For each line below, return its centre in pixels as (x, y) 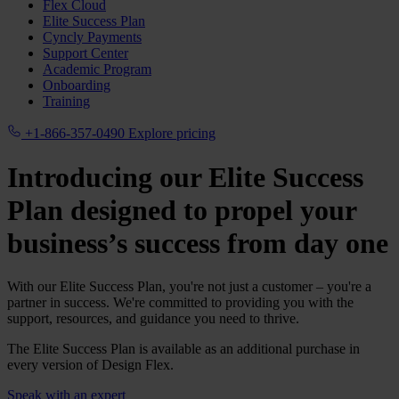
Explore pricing (172, 134)
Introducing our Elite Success (185, 177)
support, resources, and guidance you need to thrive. (153, 319)
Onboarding (77, 85)
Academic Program (97, 69)
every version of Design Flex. (90, 365)
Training (66, 102)
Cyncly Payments (92, 37)
